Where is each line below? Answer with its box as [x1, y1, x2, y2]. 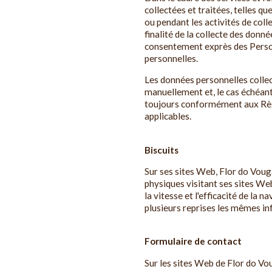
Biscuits [144, 144, 178, 155]
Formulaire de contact [144, 236, 242, 247]
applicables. [144, 110, 191, 122]
